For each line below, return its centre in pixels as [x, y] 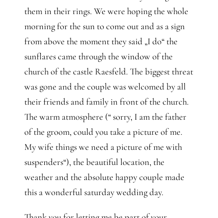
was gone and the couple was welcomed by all [105, 87]
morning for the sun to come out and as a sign [104, 27]
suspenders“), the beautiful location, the [94, 162]
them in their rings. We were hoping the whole [106, 11]
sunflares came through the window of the [98, 57]
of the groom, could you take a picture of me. [103, 132]
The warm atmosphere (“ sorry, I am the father [105, 117]
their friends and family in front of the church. [106, 102]
